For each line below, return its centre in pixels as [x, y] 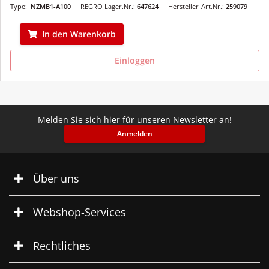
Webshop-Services [80, 212]
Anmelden [134, 133]
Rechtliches [62, 245]
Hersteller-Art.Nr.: [197, 6]
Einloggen [135, 60]
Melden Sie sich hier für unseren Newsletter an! [134, 119]
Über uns [56, 178]
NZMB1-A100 [51, 6]
